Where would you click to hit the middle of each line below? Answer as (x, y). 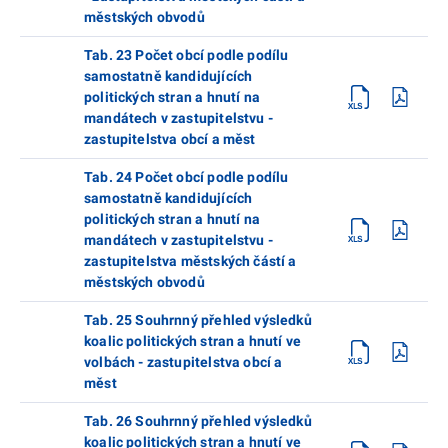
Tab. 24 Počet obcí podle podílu (186, 176)
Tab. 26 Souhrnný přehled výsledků (198, 420)
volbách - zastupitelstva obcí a (183, 361)
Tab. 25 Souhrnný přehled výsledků (198, 319)
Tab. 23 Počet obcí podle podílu (186, 54)
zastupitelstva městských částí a (190, 260)
